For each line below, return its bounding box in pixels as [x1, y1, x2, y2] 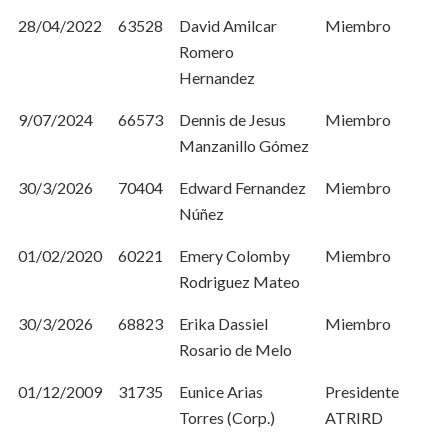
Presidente [325, 382, 399, 401]
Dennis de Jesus [179, 110, 286, 129]
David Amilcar [179, 16, 277, 35]
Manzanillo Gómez [179, 136, 309, 155]
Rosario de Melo [179, 340, 292, 359]
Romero [179, 42, 234, 61]
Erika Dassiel [179, 314, 268, 333]
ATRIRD [325, 408, 383, 427]
